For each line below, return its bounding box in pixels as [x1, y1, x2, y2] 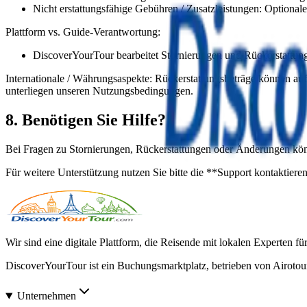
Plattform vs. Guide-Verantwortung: [5, 26, 160, 38]
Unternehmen [16, 290, 76, 302]
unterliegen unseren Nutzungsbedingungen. [5, 85, 193, 97]
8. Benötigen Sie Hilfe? [5, 111, 166, 130]
